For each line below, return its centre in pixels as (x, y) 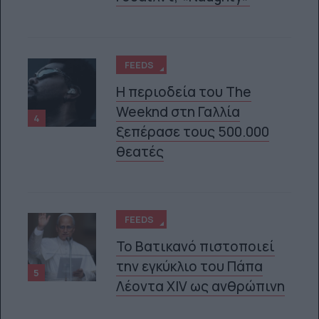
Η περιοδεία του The (184, 91)
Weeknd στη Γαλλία (178, 111)
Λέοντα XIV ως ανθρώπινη (201, 287)
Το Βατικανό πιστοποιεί (196, 247)
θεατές (140, 151)
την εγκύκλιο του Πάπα (190, 267)
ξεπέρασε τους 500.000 (193, 131)
